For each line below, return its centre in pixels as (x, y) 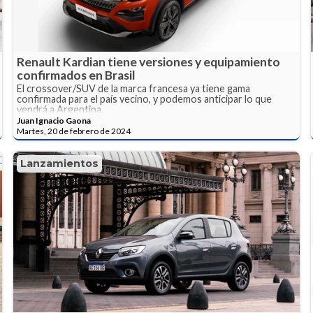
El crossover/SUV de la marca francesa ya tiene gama (134, 89)
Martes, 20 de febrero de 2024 (74, 131)
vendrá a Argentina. (60, 110)
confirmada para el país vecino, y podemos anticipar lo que (145, 99)
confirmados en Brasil (77, 75)
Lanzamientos (60, 164)
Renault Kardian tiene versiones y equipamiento (149, 62)
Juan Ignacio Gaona (54, 121)
